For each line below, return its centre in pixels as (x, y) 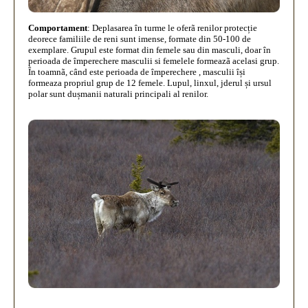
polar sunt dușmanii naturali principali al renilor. (118, 94)
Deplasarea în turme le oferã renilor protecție (175, 28)
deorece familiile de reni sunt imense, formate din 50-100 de (140, 39)
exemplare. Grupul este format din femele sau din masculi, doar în (150, 50)
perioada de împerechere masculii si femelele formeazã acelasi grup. (154, 61)
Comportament (58, 28)
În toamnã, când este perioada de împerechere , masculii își (137, 72)
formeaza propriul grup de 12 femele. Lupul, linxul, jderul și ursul (150, 83)
